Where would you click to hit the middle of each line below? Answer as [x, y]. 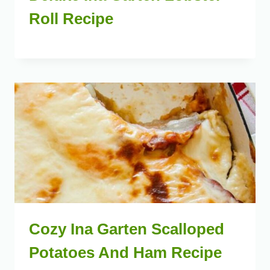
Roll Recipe [71, 19]
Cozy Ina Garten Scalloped [127, 229]
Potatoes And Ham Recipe [125, 253]
